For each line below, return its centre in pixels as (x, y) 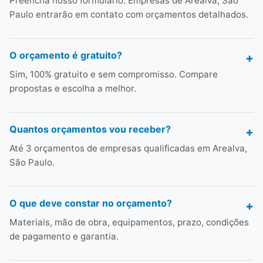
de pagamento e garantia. (64, 236)
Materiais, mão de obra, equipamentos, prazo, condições (129, 222)
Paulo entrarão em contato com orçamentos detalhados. (129, 14)
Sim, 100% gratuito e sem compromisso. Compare (114, 74)
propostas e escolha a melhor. (73, 88)
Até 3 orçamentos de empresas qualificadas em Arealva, (128, 148)
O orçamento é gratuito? (66, 55)
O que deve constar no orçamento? (91, 203)
